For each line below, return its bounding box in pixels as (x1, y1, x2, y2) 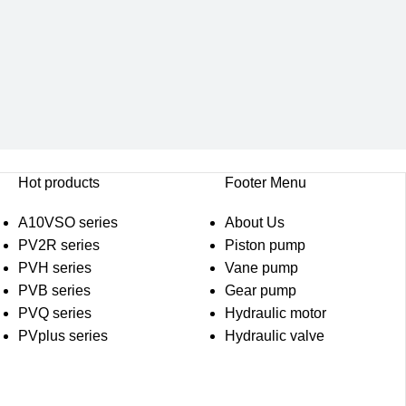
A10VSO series (17, 214, 118, 230)
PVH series (17, 259, 92, 275)
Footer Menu (225, 174, 307, 190)
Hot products (17, 174, 100, 190)
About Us (225, 214, 285, 230)
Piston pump (225, 237, 306, 253)
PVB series (17, 282, 91, 298)
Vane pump (225, 259, 299, 275)
